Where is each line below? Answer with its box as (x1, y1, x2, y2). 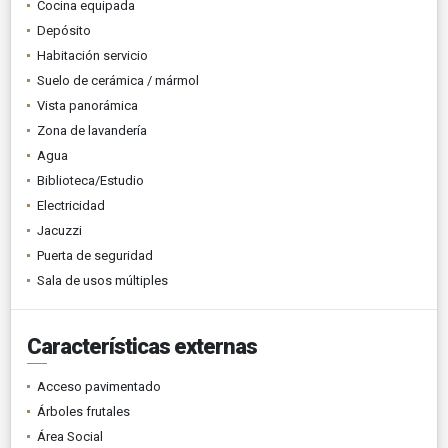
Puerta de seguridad (37, 247, 153, 263)
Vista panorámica (37, 97, 138, 113)
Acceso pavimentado (37, 378, 161, 394)
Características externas (27, 333, 257, 359)
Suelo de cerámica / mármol (37, 72, 199, 88)
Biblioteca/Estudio (37, 172, 144, 188)
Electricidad (37, 197, 105, 213)
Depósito (37, 22, 91, 38)
